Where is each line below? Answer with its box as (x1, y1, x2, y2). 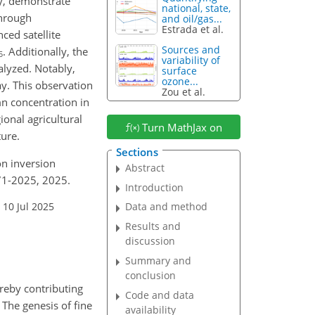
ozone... (162, 75, 199, 89)
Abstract (125, 160, 165, 174)
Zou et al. (162, 85, 206, 99)
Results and (125, 219, 181, 233)
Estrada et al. (162, 22, 224, 37)
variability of (162, 53, 221, 67)
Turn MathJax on (139, 120, 222, 134)
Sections (115, 144, 158, 159)
